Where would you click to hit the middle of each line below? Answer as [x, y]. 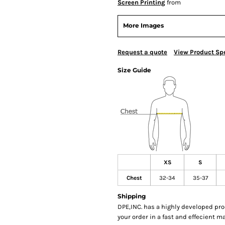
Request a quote [142, 52]
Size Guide [134, 70]
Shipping [132, 196]
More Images [143, 25]
